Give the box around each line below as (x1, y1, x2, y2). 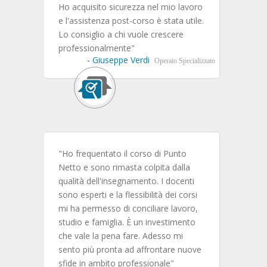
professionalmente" (58, 42, 135, 54)
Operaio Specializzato (154, 57, 215, 64)
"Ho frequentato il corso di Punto (58, 147, 187, 159)
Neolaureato (2, 70, 36, 78)
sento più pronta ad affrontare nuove (58, 243, 201, 255)
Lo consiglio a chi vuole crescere (58, 28, 184, 40)
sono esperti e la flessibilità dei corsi (58, 188, 197, 200)
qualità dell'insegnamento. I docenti (58, 175, 194, 187)
